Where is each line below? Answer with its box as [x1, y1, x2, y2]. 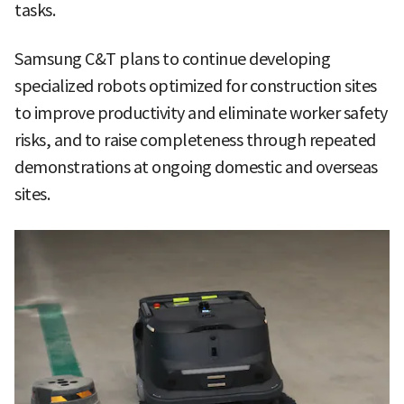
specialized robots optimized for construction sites [14, 75, 377, 96]
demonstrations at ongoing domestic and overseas [14, 156, 378, 178]
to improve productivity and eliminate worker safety [14, 102, 388, 124]
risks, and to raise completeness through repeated [14, 129, 376, 151]
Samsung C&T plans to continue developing [14, 48, 330, 69]
